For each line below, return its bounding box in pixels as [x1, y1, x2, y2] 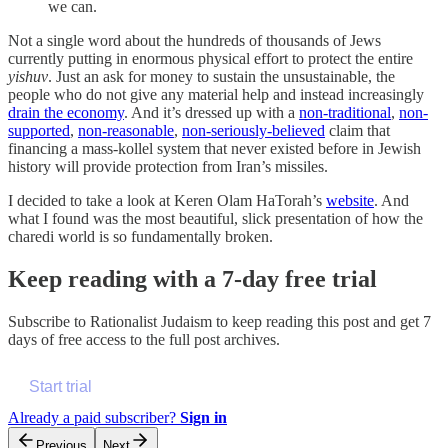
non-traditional [299, 103, 391, 121]
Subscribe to [8, 312, 90, 330]
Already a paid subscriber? [8, 408, 180, 426]
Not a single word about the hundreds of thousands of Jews [8, 31, 381, 49]
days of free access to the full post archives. [8, 330, 280, 348]
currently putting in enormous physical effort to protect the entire [8, 49, 413, 67]
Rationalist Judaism [90, 312, 212, 330]
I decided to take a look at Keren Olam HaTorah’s [8, 191, 326, 209]
